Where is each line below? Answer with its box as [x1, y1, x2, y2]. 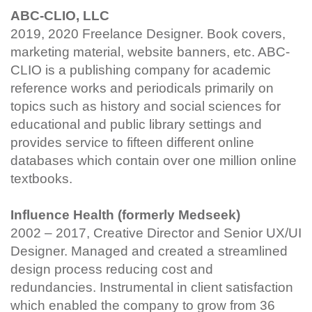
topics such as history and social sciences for [10, 99, 281, 114]
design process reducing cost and [10, 262, 213, 276]
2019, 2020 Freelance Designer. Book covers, [10, 26, 286, 41]
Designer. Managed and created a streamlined [10, 244, 288, 258]
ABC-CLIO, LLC [10, 8, 109, 23]
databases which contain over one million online [10, 153, 297, 168]
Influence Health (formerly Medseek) [10, 208, 240, 222]
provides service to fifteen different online [10, 135, 254, 150]
